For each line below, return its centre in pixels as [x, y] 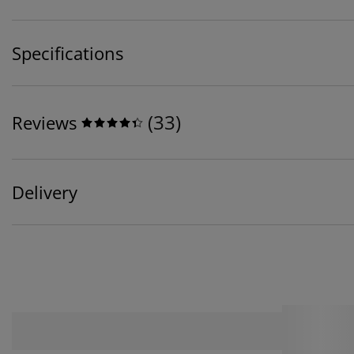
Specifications [68, 53]
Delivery [45, 192]
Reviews [44, 123]
